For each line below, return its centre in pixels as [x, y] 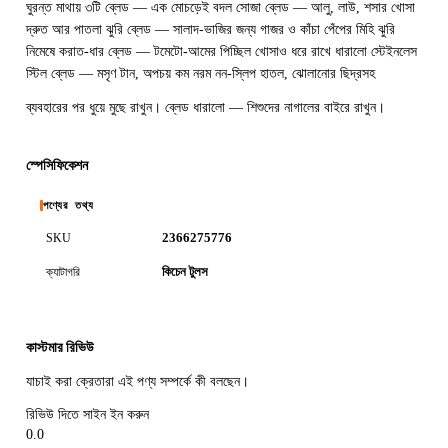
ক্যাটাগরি [63, 272]
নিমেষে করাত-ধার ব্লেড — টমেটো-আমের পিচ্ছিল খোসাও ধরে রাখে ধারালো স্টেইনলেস [221, 51]
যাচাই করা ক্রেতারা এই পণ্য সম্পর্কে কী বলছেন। [137, 381]
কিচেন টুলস [185, 272]
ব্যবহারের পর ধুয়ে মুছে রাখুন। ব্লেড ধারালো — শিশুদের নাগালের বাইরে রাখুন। [205, 107]
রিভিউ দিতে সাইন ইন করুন [87, 414]
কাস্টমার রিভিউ [60, 347]
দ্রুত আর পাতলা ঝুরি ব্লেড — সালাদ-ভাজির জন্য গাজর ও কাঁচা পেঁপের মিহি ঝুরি [210, 29]
